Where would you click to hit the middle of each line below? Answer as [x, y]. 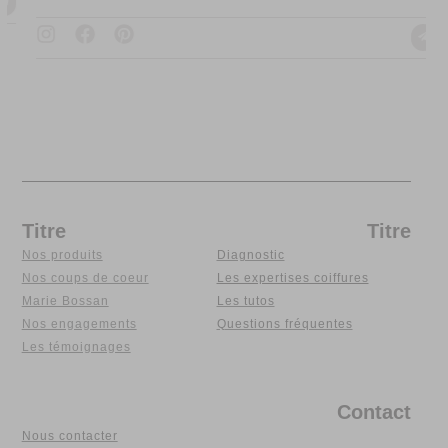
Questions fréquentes [284, 323]
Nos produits [62, 254]
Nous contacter [69, 435]
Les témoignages [76, 346]
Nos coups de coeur [85, 277]
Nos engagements [79, 323]
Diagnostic [250, 254]
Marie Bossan [65, 300]
